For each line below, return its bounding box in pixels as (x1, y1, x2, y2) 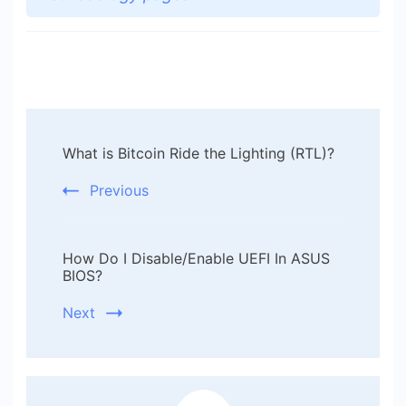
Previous (90, 180, 149, 199)
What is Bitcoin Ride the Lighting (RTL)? (63, 143, 334, 162)
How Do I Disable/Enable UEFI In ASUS (63, 248, 330, 267)
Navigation (25, 150, 197, 190)
